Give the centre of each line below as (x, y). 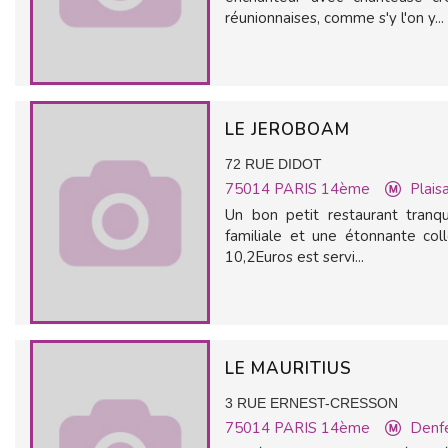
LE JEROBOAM (290, 129)
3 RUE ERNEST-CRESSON (311, 403)
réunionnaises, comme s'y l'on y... (334, 18)
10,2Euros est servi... (294, 257)
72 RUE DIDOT (273, 164)
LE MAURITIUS (291, 368)
